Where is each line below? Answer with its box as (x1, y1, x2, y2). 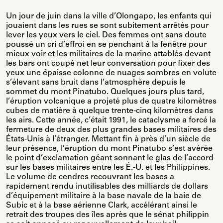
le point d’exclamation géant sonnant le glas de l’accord (6, 154, 214, 163)
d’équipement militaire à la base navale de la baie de (6, 192, 201, 201)
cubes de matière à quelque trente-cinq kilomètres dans (6, 107, 213, 115)
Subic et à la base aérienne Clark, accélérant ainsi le (6, 202, 197, 210)
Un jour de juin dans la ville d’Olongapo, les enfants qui (6, 12, 212, 21)
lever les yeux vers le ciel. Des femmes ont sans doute (6, 31, 207, 40)
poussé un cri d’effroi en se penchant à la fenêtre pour (6, 41, 207, 49)
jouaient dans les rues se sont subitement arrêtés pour (6, 22, 209, 30)
